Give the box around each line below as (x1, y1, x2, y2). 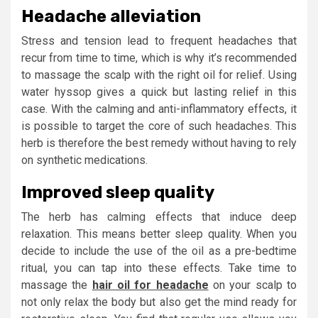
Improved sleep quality (21, 182, 214, 202)
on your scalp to (208, 278, 297, 292)
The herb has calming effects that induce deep (21, 209, 297, 224)
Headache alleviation (21, 6, 201, 26)
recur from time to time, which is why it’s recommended (21, 50, 297, 65)
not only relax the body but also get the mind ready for (21, 295, 297, 309)
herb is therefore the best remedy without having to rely (21, 136, 297, 150)
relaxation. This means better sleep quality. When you (21, 226, 297, 241)
